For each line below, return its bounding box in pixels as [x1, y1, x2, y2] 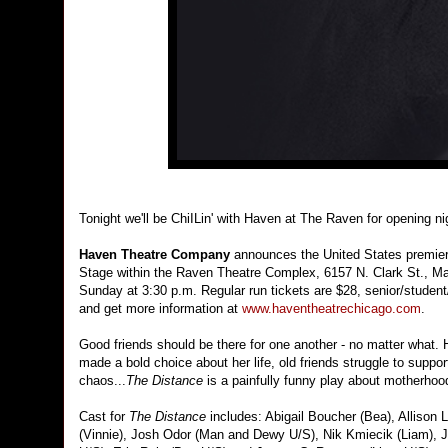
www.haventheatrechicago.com [242, 301, 421, 317]
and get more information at [79, 301, 242, 317]
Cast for [79, 409, 129, 425]
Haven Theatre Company [79, 247, 234, 263]
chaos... [79, 373, 126, 389]
